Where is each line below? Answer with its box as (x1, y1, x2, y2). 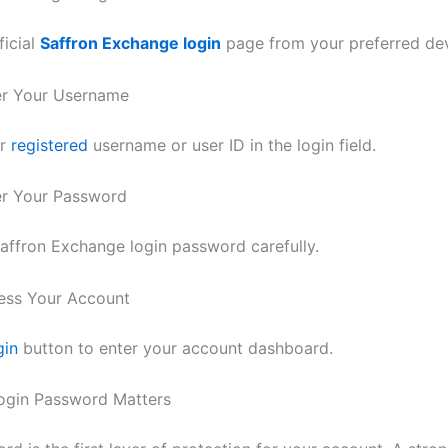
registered (11, 134, 88, 155)
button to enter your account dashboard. (18, 337, 333, 358)
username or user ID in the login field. (88, 134, 376, 155)
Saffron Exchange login (40, 33, 221, 54)
